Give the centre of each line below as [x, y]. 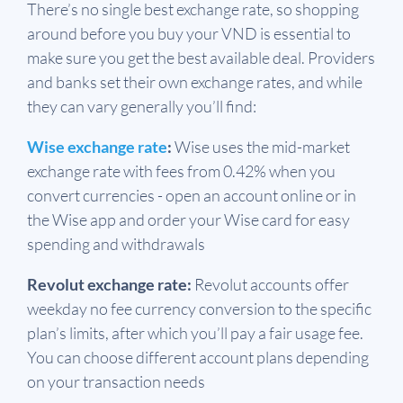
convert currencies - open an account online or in [192, 196]
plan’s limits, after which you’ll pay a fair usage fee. [195, 333]
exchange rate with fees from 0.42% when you [181, 171]
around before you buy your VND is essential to [189, 34]
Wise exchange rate [97, 147]
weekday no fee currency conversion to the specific [199, 309]
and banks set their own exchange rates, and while [195, 82]
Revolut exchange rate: [111, 285]
